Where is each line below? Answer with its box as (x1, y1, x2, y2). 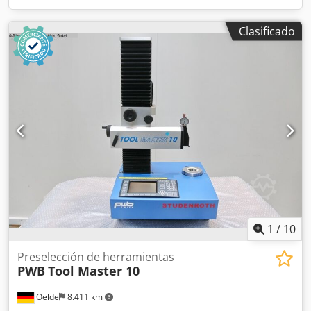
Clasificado (239, 23, 295, 39)
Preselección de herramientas (17, 249, 174, 264)
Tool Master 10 (48, 262, 140, 279)
